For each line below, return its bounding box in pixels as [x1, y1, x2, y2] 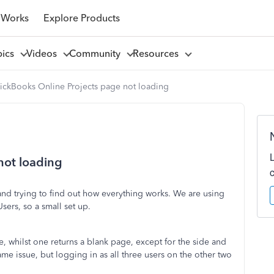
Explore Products [43, 12, 120, 24]
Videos [26, 47, 62, 59]
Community [68, 47, 125, 59]
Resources [132, 47, 183, 59]
